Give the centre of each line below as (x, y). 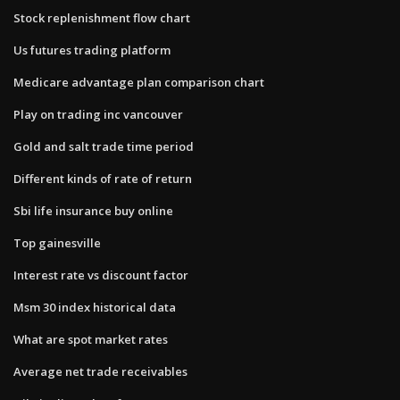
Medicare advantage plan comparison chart (139, 82)
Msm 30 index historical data (95, 307)
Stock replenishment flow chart (102, 17)
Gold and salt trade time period (104, 146)
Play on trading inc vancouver (98, 114)
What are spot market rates (91, 339)
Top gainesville (57, 242)
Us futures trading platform (92, 50)
